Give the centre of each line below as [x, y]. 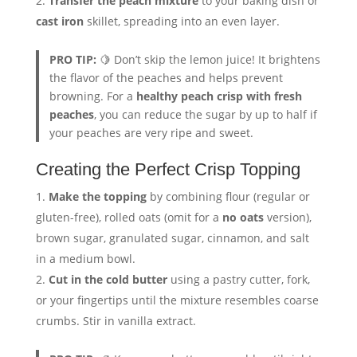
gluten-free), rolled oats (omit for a [129, 218]
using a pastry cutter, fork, [238, 280]
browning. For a [93, 96]
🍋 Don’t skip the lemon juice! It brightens [209, 59]
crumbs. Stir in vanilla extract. [116, 321]
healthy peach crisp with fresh [220, 96]
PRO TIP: [73, 59]
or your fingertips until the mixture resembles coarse [177, 300]
